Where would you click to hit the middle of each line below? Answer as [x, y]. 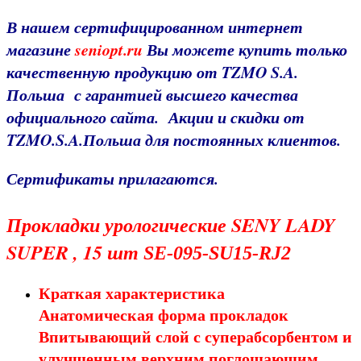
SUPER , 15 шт [75, 253]
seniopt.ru [109, 50]
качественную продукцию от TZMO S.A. [152, 72]
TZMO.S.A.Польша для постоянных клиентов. [174, 140]
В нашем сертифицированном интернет [155, 27]
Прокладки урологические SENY [146, 225]
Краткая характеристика [132, 294]
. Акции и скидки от [230, 117]
